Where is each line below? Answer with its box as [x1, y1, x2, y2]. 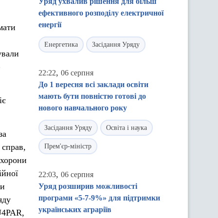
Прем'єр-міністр [44, 143, 91, 150]
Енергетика [44, 41, 78, 48]
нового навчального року [38, 104, 127, 112]
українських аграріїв [38, 205, 111, 214]
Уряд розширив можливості [38, 182, 137, 190]
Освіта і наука [106, 124, 147, 131]
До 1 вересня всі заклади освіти [38, 80, 148, 89]
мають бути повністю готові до [38, 92, 146, 100]
